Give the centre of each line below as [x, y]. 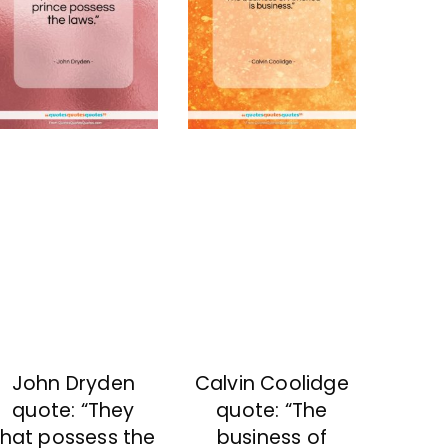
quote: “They [73, 410]
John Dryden [73, 383]
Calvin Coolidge [271, 383]
